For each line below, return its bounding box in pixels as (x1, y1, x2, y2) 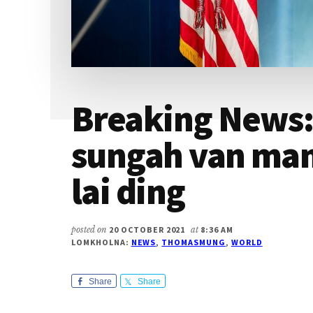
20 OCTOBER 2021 (109, 224, 186, 235)
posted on (71, 224, 109, 235)
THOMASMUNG (161, 237, 226, 247)
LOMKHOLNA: (71, 237, 131, 247)
